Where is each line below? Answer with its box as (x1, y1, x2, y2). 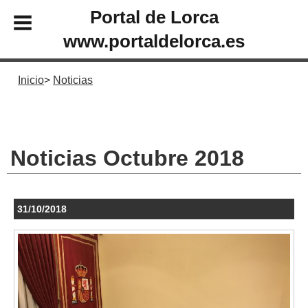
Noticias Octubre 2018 (10, 145, 244, 170)
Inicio (18, 74, 44, 86)
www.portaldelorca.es (63, 31, 245, 51)
